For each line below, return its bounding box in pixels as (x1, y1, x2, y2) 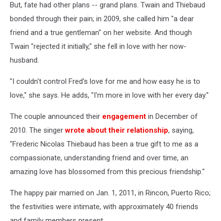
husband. (10, 55, 39, 65)
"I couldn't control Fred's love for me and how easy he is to (10, 76, 200, 86)
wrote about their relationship (65, 125, 168, 135)
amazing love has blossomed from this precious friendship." (10, 167, 205, 176)
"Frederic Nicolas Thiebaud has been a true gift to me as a (10, 139, 198, 148)
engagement (102, 111, 146, 121)
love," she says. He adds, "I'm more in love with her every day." (10, 90, 209, 100)
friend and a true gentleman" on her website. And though (10, 28, 192, 37)
